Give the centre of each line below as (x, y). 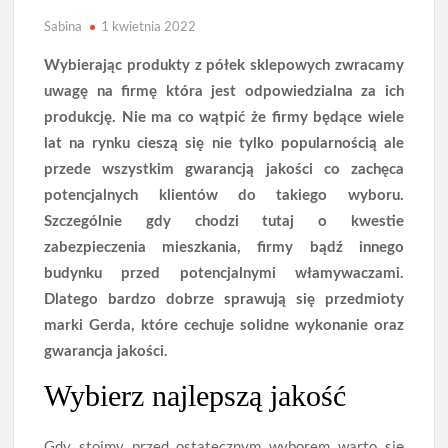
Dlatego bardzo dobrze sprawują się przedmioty (224, 299)
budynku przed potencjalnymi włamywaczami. (224, 273)
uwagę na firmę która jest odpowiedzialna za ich (224, 91)
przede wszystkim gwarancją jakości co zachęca (224, 169)
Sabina (63, 25)
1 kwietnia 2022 (149, 25)
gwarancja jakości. (106, 351)
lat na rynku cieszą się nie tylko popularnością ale (224, 143)
